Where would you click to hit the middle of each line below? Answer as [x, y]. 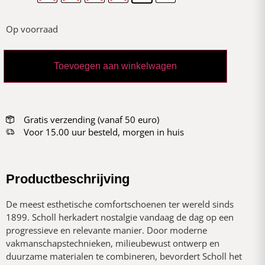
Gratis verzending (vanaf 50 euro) [91, 119]
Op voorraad [32, 29]
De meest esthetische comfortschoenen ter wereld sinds [120, 204]
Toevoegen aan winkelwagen [115, 66]
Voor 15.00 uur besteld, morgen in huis [104, 132]
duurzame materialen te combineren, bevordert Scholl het [124, 256]
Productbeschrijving [68, 179]
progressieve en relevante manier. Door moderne [106, 230]
